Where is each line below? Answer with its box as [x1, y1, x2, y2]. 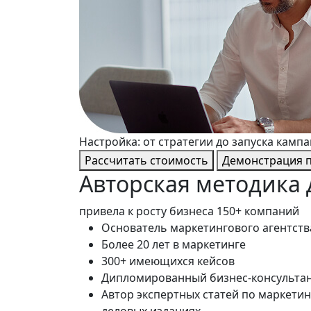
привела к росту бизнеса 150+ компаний [79, 203, 299, 219]
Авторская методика [79, 169, 301, 199]
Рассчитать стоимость [85, 153, 208, 168]
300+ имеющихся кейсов [101, 253, 235, 269]
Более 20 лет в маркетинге [101, 237, 246, 252]
